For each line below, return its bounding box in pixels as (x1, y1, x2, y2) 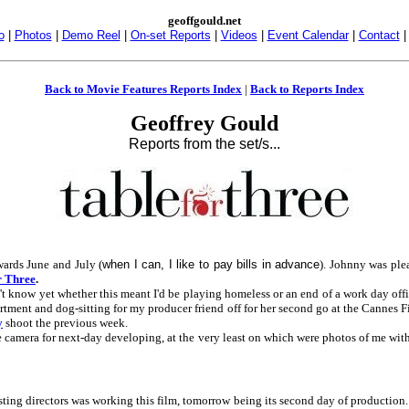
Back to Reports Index (250, 82, 364, 96)
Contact (358, 28, 400, 42)
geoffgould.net (168, 14, 241, 27)
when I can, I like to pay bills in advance (102, 257, 320, 271)
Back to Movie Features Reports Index (45, 82, 242, 96)
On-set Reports (130, 28, 211, 42)
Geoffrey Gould (131, 111, 278, 135)
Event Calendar (267, 28, 349, 42)
